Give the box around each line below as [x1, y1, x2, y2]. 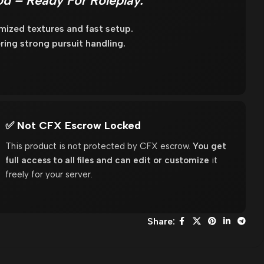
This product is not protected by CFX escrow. [5, 140, 193, 151]
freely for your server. [5, 169, 93, 180]
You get [193, 140, 227, 151]
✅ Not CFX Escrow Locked [5, 118, 141, 132]
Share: [147, 216, 175, 227]
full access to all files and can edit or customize [5, 154, 210, 166]
